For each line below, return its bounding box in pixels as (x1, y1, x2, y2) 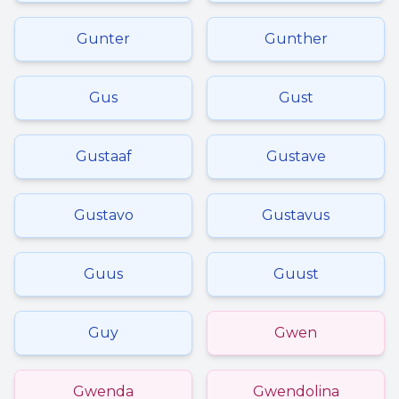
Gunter (77, 30, 130, 47)
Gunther (264, 30, 328, 47)
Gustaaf (75, 148, 132, 165)
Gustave (265, 148, 326, 165)
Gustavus (262, 207, 330, 224)
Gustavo (73, 207, 134, 224)
